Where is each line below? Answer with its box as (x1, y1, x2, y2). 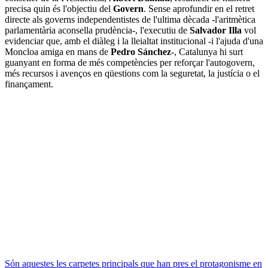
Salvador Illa (190, 25, 242, 35)
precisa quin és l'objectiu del (5, 3, 113, 14)
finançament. (5, 78, 53, 89)
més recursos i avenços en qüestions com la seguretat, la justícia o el (5, 68, 260, 78)
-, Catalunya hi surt (171, 46, 243, 57)
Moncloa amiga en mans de (5, 46, 111, 57)
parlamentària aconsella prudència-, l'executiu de (5, 25, 190, 35)
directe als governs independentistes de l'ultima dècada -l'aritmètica (5, 14, 255, 25)
